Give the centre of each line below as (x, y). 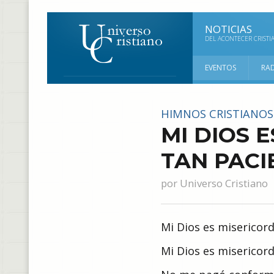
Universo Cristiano (224, 183)
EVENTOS (220, 68)
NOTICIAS (228, 29)
